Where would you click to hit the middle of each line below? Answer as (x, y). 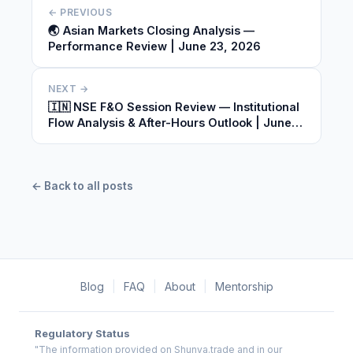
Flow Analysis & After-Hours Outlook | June (170, 123)
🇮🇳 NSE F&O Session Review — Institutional (174, 107)
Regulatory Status (82, 333)
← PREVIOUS (80, 12)
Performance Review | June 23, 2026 (154, 46)
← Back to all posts (82, 186)
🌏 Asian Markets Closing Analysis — (151, 30)
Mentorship (244, 286)
